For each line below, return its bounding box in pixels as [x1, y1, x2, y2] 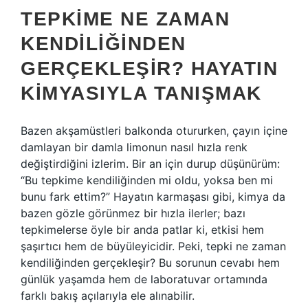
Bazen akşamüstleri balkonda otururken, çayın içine [21, 124, 287, 137]
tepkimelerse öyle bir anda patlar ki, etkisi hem [21, 223, 264, 236]
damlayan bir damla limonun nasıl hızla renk [21, 140, 247, 154]
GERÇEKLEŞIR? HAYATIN [21, 58, 278, 79]
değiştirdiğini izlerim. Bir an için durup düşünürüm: [21, 157, 280, 170]
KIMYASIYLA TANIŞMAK [21, 82, 262, 104]
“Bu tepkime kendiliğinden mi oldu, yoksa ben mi [21, 173, 273, 187]
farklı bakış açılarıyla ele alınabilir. [21, 289, 195, 302]
